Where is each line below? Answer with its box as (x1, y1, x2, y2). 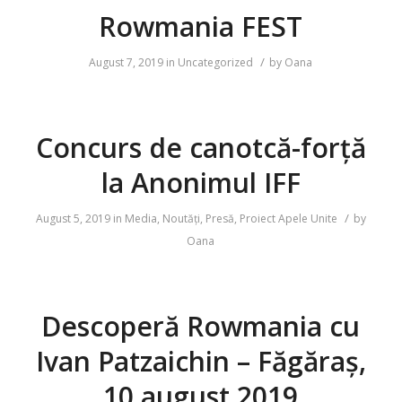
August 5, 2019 (35, 211, 110, 227)
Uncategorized (178, 55, 254, 71)
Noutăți (162, 211, 200, 227)
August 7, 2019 (89, 55, 164, 71)
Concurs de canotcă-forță (35, 129, 366, 167)
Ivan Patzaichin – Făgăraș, (35, 343, 366, 380)
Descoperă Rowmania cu (41, 308, 361, 345)
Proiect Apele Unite (239, 211, 337, 227)
